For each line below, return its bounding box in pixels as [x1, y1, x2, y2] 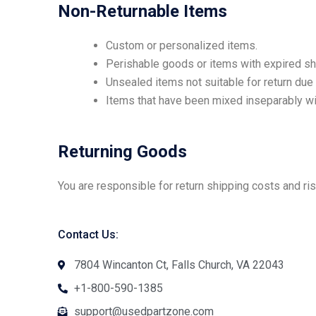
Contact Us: [58, 227, 119, 241]
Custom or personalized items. [106, 39, 257, 53]
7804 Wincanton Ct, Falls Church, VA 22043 [73, 257, 284, 272]
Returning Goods [58, 142, 187, 162]
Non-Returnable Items [58, 1, 227, 22]
